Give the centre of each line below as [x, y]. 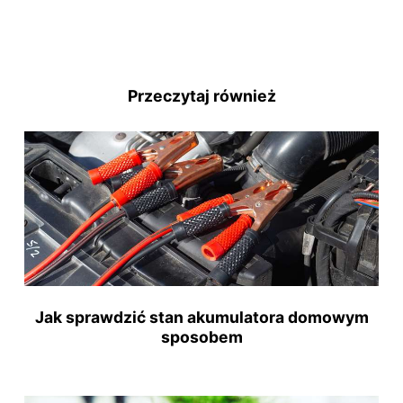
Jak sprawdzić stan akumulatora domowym [201, 317]
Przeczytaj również [201, 95]
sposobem [201, 336]
